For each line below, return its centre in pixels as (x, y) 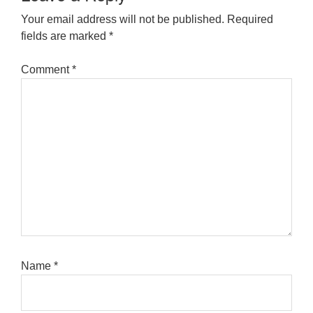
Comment (46, 69)
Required (250, 19)
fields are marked (65, 36)
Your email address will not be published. (123, 19)
